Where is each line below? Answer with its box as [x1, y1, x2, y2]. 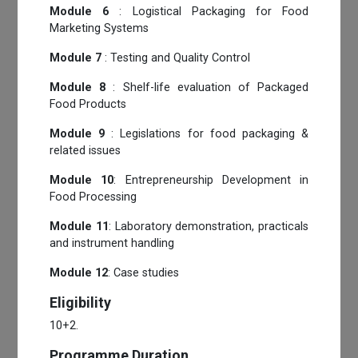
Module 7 [50, 50, 102, 65]
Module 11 [50, 219, 109, 233]
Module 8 [50, 80, 106, 94]
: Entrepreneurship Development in [113, 173, 308, 187]
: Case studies [108, 265, 180, 280]
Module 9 [50, 126, 105, 141]
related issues [50, 143, 121, 157]
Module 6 [50, 4, 109, 18]
